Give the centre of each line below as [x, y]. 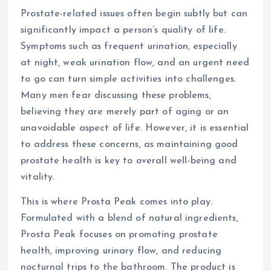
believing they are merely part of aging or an [125, 112]
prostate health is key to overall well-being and [129, 161]
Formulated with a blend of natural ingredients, [129, 218]
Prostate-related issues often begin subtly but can [134, 14]
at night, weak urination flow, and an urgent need [135, 63]
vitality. [38, 177]
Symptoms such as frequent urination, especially [129, 46]
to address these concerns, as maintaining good [129, 144]
